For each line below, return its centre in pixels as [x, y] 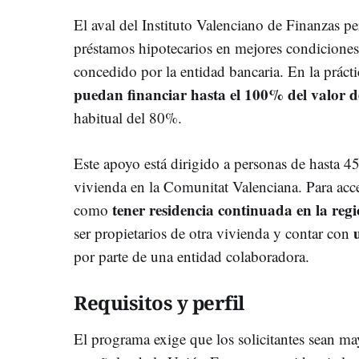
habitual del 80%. [128, 117]
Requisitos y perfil [159, 302]
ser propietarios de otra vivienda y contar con [214, 232]
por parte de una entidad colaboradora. [192, 256]
